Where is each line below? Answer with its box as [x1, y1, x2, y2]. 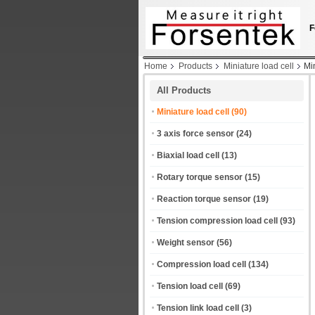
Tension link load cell [157, 303, 239, 313]
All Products [157, 85, 211, 96]
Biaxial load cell [157, 150, 219, 160]
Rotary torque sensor [157, 172, 243, 182]
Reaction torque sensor [157, 194, 251, 204]
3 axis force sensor [157, 129, 234, 139]
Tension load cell [157, 281, 223, 291]
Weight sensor [157, 238, 214, 247]
